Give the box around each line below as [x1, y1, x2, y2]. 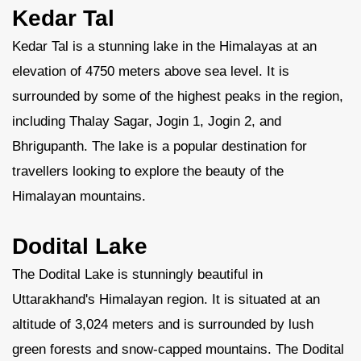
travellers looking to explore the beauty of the [12, 164, 284, 179]
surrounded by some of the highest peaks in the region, [12, 89, 343, 104]
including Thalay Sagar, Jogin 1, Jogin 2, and [12, 114, 281, 129]
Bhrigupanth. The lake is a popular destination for [12, 139, 307, 154]
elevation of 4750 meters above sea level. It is [12, 64, 289, 79]
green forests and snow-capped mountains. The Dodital [12, 342, 344, 357]
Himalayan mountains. [12, 189, 146, 204]
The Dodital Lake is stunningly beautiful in [12, 267, 263, 282]
